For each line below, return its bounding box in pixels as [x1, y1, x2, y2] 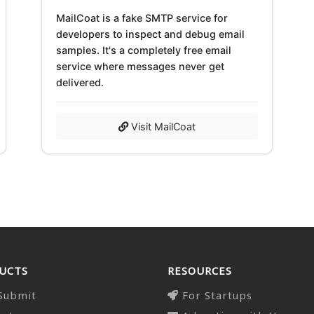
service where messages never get [56, 60, 224, 72]
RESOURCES [168, 263, 232, 278]
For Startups [179, 287, 252, 302]
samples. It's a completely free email [56, 43, 231, 56]
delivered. [56, 76, 104, 88]
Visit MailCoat [128, 120, 196, 132]
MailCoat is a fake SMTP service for [56, 11, 228, 24]
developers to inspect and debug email [56, 27, 245, 40]
